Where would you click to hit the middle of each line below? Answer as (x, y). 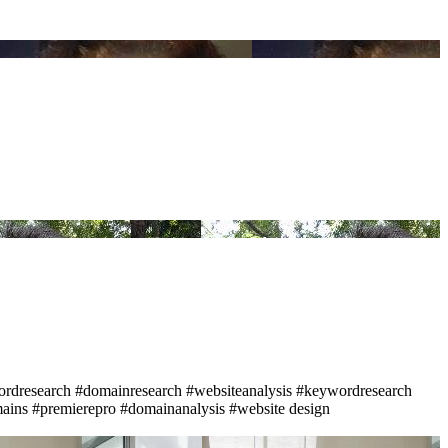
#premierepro (74, 408)
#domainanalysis (172, 408)
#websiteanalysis (239, 390)
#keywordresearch (354, 390)
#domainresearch (128, 390)
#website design (279, 408)
